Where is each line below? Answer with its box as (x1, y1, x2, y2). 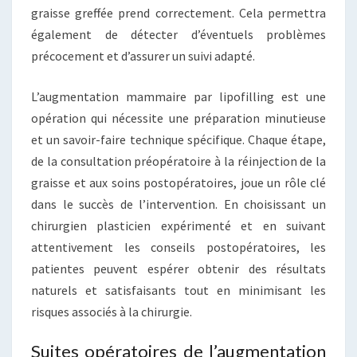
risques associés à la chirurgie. (31, 304, 192, 320)
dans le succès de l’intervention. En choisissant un (31, 196, 326, 213)
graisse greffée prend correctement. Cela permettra (31, 5, 326, 22)
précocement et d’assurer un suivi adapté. (31, 48, 255, 65)
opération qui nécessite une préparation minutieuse (31, 110, 326, 127)
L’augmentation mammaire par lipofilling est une (31, 88, 326, 105)
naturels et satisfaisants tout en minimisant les (31, 282, 326, 299)
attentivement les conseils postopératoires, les (31, 239, 326, 256)
